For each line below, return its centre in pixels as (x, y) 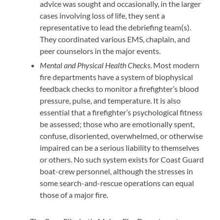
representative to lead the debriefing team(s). (116, 27)
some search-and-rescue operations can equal (117, 183)
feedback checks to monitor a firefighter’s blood (120, 89)
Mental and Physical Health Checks (95, 65)
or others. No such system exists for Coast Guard (122, 159)
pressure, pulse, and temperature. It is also (110, 100)
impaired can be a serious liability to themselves (120, 148)
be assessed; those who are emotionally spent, (117, 124)
